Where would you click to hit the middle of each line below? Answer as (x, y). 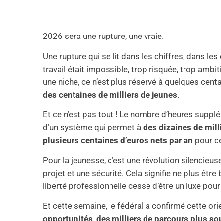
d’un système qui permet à (93, 128)
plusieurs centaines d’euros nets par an (118, 140)
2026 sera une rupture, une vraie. (104, 36)
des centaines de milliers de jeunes (110, 94)
